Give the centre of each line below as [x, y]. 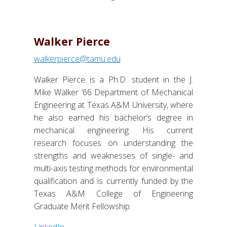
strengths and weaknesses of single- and [113, 155]
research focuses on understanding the [113, 143]
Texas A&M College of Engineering [113, 193]
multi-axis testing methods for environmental [113, 168]
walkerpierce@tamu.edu [77, 59]
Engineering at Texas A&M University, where [113, 105]
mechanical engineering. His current [113, 130]
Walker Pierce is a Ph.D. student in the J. [113, 79]
